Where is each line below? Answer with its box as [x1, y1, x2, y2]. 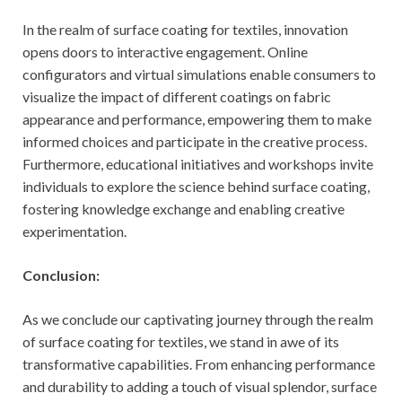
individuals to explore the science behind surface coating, [22, 177, 370, 195]
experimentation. [22, 222, 127, 240]
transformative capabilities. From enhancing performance [22, 354, 375, 372]
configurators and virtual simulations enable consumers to [22, 65, 376, 83]
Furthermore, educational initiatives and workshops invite [22, 154, 373, 172]
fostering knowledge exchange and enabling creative [22, 199, 345, 217]
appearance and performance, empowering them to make [22, 109, 371, 127]
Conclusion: [22, 266, 100, 284]
